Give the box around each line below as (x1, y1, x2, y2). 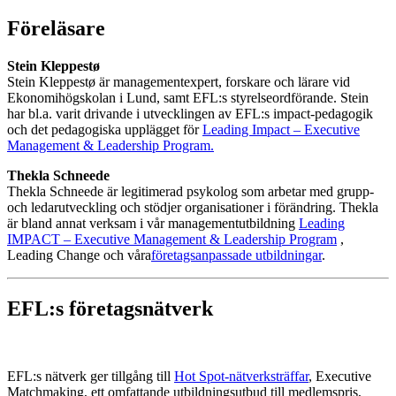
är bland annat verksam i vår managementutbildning (7, 215, 299, 231)
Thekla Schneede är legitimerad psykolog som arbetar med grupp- (7, 183, 374, 199)
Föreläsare (7, 16, 105, 40)
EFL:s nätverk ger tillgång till (7, 368, 174, 384)
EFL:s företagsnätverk (7, 296, 213, 320)
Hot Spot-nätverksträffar (174, 368, 308, 384)
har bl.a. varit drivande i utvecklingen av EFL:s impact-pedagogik (7, 105, 373, 121)
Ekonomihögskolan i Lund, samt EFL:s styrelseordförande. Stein (7, 89, 369, 105)
